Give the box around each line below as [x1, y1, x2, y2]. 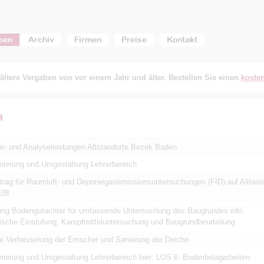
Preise [121, 35, 147, 44]
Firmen [74, 35, 101, 44]
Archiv [28, 35, 54, 44]
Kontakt [166, 35, 197, 44]
